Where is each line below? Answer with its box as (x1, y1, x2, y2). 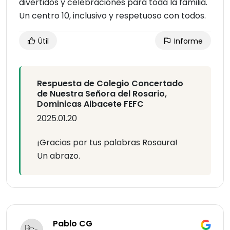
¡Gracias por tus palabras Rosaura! (37, 137, 178, 149)
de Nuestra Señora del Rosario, (37, 88, 167, 100)
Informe (172, 36, 203, 47)
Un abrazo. (37, 150, 80, 162)
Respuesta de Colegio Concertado (37, 78, 183, 90)
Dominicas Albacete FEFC (37, 98, 144, 110)
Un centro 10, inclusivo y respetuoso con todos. (19, 10, 206, 22)
